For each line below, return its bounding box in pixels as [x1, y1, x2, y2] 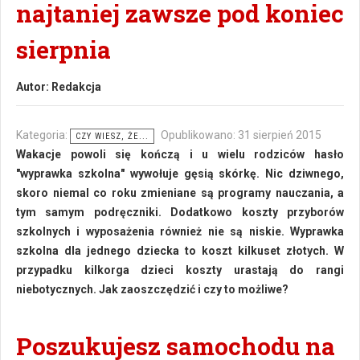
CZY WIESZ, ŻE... [76, 131, 149, 141]
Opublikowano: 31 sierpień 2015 [161, 129, 321, 141]
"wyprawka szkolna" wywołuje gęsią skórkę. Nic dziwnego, [16, 167, 344, 180]
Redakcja [51, 80, 101, 93]
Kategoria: [16, 129, 70, 141]
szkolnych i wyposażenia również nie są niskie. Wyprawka [16, 225, 344, 238]
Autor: [16, 80, 51, 93]
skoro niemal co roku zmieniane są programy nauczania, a [16, 186, 344, 199]
